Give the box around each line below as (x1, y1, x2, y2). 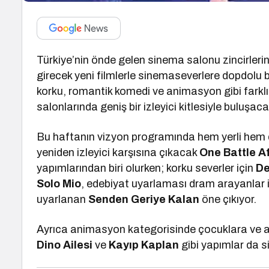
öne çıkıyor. (199, 193, 257, 205)
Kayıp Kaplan (109, 239, 180, 251)
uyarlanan (37, 193, 89, 205)
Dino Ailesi (37, 239, 93, 251)
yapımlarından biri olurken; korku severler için (37, 162, 256, 174)
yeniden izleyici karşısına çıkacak (37, 147, 200, 159)
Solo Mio (37, 178, 82, 190)
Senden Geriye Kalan (88, 193, 200, 205)
